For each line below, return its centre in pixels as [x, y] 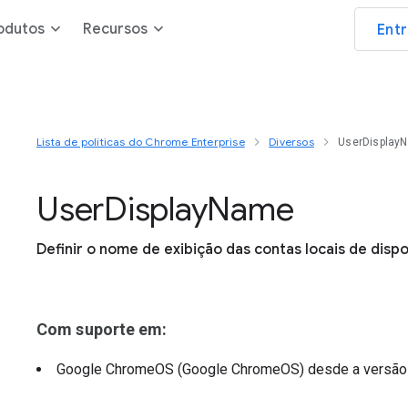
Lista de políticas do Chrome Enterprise [141, 142]
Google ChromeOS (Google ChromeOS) [182, 369]
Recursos [115, 29]
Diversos [291, 142]
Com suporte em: [102, 329]
